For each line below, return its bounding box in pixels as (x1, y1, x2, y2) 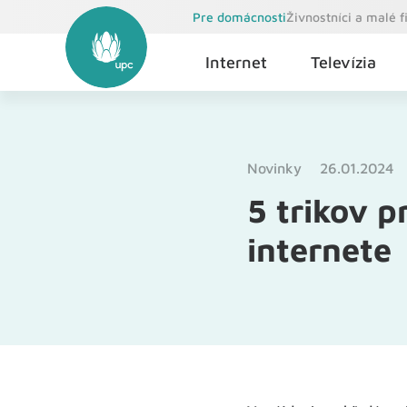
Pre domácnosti (193, 9, 286, 25)
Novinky (247, 160, 302, 176)
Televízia (311, 53, 376, 72)
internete (247, 230, 392, 269)
